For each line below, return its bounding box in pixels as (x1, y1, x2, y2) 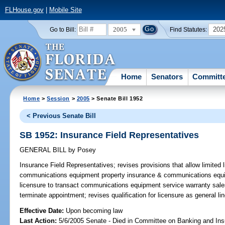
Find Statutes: (170, 26, 207, 33)
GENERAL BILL (20, 146, 69, 154)
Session (47, 95, 70, 101)
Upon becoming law (66, 206, 123, 214)
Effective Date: (20, 206, 66, 214)
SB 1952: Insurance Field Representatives (20, 130, 199, 140)
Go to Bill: (49, 26, 76, 33)
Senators (151, 72, 183, 81)
